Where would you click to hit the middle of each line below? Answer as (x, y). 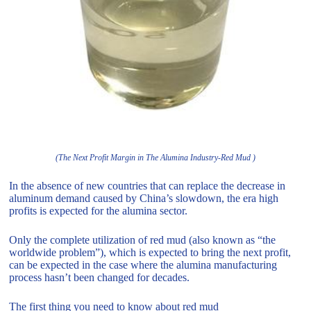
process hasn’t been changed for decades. (100, 277)
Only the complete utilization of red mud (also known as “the (143, 239)
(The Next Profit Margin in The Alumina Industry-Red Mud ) (155, 157)
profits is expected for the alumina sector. (99, 210)
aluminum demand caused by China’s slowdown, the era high (144, 198)
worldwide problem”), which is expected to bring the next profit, (150, 252)
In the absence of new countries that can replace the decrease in (148, 185)
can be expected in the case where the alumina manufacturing (143, 264)
